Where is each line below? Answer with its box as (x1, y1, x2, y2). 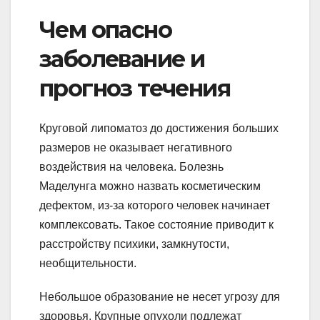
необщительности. (39, 257, 136, 270)
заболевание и (39, 44, 205, 73)
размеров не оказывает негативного (39, 141, 232, 154)
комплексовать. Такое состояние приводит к (39, 219, 274, 231)
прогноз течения (39, 74, 230, 102)
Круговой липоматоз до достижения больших (39, 122, 279, 135)
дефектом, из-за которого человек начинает (39, 199, 270, 212)
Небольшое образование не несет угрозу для (39, 291, 280, 304)
